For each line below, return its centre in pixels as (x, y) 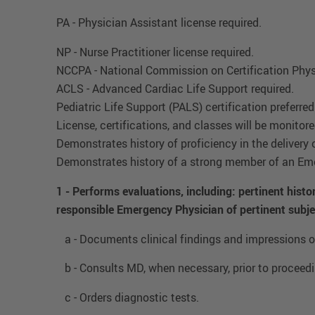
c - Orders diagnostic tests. (128, 298)
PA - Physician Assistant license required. (159, 23)
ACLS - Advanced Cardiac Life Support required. (175, 89)
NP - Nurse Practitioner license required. (155, 52)
